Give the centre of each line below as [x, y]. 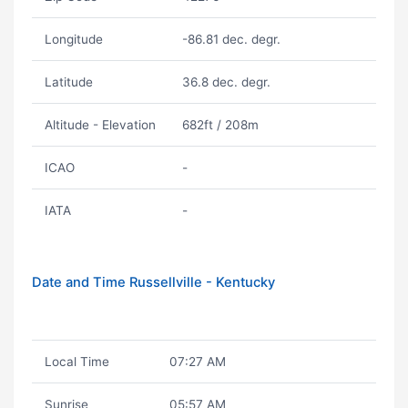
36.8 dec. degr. [226, 82]
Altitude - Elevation [100, 125]
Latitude [68, 82]
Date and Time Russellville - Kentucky [153, 282]
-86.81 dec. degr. [231, 39]
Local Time [76, 362]
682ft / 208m [220, 125]
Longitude [73, 39]
